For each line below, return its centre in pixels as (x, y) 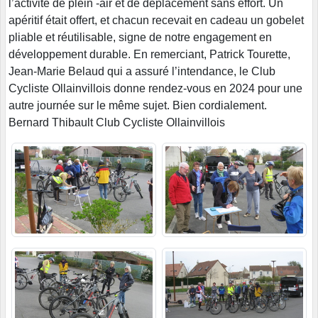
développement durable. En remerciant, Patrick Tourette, (149, 55)
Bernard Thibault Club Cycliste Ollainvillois (117, 123)
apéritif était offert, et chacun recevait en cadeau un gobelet (156, 21)
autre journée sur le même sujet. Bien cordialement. (138, 106)
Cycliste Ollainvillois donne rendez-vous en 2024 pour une (155, 89)
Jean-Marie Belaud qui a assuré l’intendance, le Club (142, 72)
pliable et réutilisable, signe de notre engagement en (140, 38)
